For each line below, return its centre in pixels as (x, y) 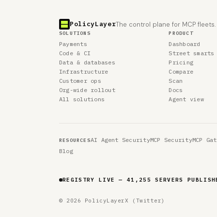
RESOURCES (75, 140)
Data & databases (87, 62)
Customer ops (80, 81)
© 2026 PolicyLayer (92, 201)
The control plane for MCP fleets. (166, 24)
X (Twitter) (145, 201)
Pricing (181, 62)
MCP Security (171, 140)
